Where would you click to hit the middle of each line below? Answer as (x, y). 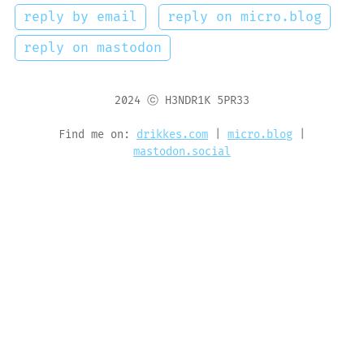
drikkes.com (172, 135)
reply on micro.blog (244, 17)
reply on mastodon (93, 48)
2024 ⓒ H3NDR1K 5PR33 (182, 101)
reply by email (80, 17)
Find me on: (97, 135)
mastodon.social (182, 152)
